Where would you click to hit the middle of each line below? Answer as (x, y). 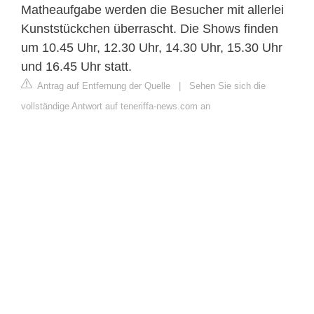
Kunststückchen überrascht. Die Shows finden (150, 28)
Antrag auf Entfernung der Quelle (103, 86)
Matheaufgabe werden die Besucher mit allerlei (152, 9)
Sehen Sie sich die (227, 86)
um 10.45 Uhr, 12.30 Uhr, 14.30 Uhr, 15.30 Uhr (152, 47)
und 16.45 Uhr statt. (76, 66)
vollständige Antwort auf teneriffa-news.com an (116, 106)
